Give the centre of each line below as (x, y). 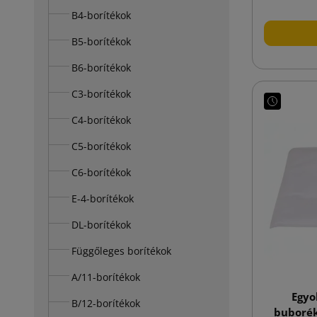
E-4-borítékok (103, 198)
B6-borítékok (101, 67)
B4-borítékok (101, 15)
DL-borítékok (101, 224)
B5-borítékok (101, 41)
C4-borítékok (101, 120)
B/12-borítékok (106, 303)
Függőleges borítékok (121, 250)
